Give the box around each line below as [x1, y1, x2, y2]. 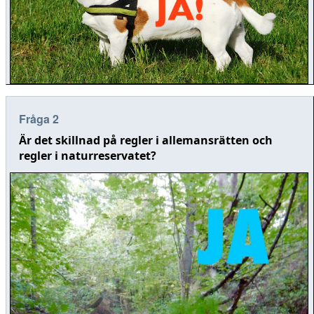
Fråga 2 [18, 111, 59, 128]
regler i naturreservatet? [18, 148, 156, 164]
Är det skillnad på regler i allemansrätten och [18, 132, 273, 149]
